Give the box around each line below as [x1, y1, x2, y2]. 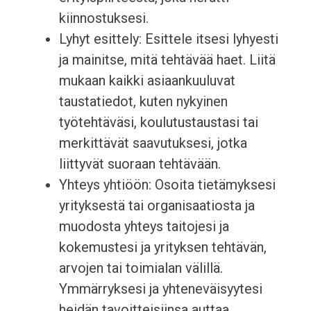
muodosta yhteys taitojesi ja [58, 218, 229, 235]
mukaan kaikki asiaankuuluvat [58, 72, 235, 90]
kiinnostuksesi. [58, 10, 149, 27]
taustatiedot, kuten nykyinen [58, 93, 228, 110]
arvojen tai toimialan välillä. [58, 260, 223, 277]
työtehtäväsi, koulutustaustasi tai [58, 114, 258, 131]
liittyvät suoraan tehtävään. [58, 155, 221, 173]
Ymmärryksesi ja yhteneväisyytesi [58, 280, 262, 298]
